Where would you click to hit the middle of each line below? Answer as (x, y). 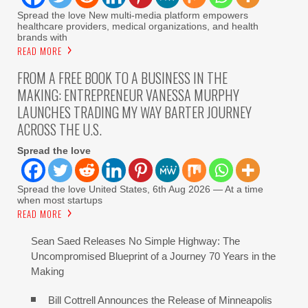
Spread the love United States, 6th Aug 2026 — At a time (140, 189)
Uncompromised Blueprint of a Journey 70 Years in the (153, 256)
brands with (42, 37)
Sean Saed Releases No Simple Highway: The (135, 241)
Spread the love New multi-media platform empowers (133, 15)
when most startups (60, 200)
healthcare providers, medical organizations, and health (138, 26)
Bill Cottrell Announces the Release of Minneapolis (160, 300)
